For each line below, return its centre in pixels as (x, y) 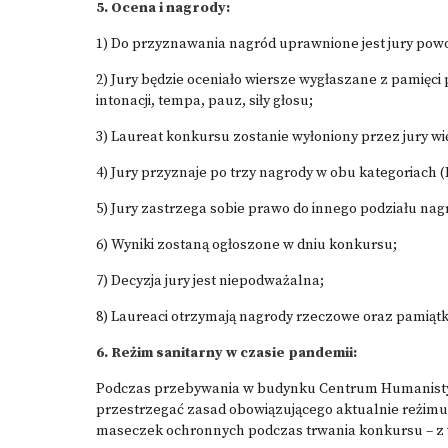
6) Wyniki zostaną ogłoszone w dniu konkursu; (246, 245)
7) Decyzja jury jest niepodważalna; (210, 281)
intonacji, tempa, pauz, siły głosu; (204, 101)
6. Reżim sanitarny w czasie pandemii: (226, 353)
